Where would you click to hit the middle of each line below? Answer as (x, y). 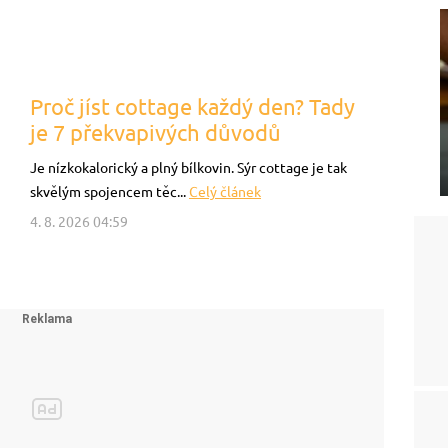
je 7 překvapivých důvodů (155, 132)
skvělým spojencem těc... (109, 192)
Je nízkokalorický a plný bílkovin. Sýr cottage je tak (188, 168)
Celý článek (225, 192)
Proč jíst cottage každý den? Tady (192, 106)
